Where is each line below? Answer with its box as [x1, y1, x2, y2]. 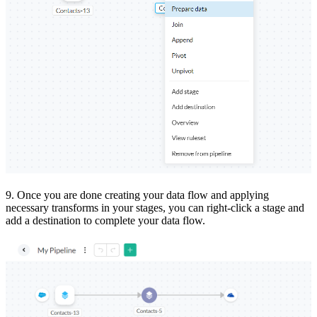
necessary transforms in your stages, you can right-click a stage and [6, 202, 304, 214]
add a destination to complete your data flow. [6, 214, 205, 227]
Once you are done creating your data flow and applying [17, 189, 269, 202]
